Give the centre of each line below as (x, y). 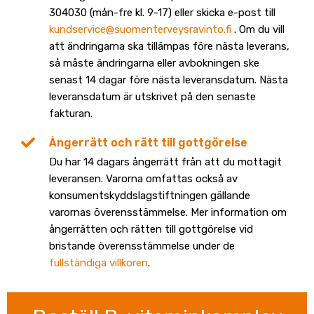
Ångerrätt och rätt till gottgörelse (148, 143)
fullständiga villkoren (98, 263)
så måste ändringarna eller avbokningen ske (154, 63)
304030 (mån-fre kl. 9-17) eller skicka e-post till (162, 13)
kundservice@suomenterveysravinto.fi (140, 30)
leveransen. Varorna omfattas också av (143, 179)
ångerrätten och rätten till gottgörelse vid (151, 230)
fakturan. (71, 114)
